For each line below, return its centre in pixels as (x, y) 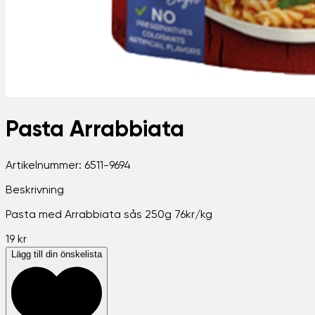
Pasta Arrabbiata (95, 130)
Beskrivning (35, 190)
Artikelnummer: (45, 166)
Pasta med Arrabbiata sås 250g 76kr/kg (109, 215)
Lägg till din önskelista (57, 254)
